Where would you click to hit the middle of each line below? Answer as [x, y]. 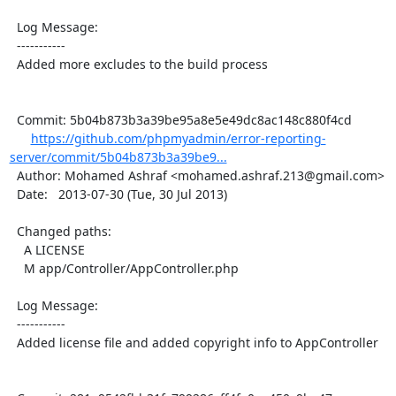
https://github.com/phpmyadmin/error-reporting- [178, 138]
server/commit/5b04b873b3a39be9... [118, 156]
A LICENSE [16, 249]
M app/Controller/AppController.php [16, 268]
